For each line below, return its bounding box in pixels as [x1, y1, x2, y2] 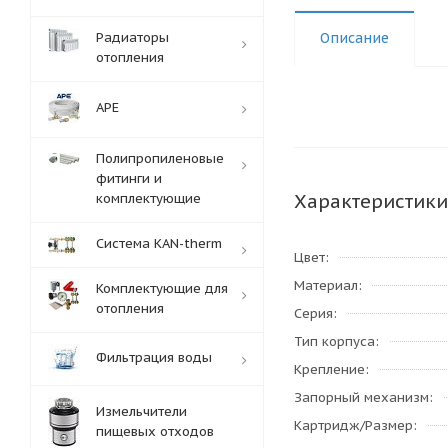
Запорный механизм [294, 389, 429, 406]
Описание [320, 29, 389, 47]
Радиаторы [96, 29, 169, 46]
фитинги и [96, 170, 162, 187]
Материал [294, 277, 358, 294]
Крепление [294, 361, 365, 378]
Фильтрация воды [96, 349, 212, 366]
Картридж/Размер [294, 417, 413, 434]
